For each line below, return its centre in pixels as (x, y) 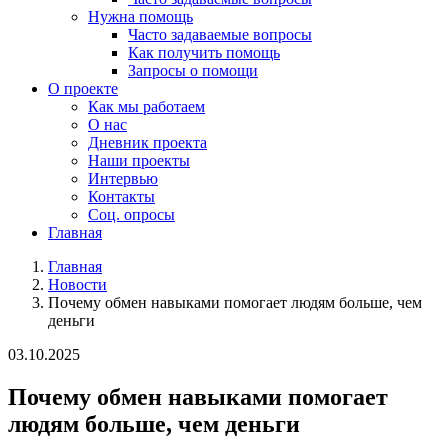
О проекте (83, 88)
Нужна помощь (140, 16)
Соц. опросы (131, 214)
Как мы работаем (146, 106)
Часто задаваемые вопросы (220, 34)
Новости (77, 284)
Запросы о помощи (193, 70)
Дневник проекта (147, 142)
